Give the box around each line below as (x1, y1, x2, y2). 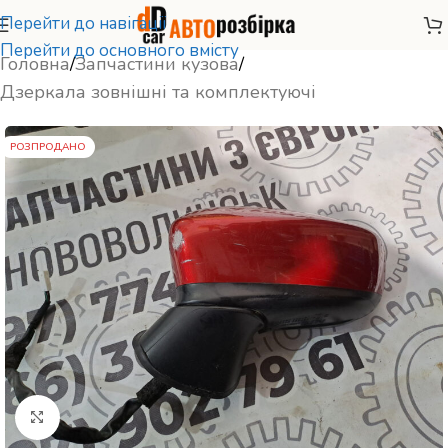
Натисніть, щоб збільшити (59, 406, 249, 427)
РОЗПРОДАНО (10, 140, 85, 154)
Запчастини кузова (75, 52, 239, 76)
